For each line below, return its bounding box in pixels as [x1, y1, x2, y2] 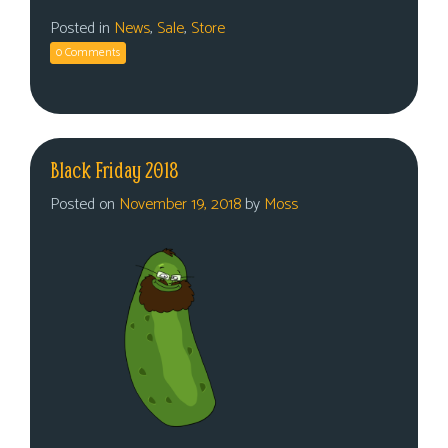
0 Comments [56, 43, 120, 62]
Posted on [50, 191, 119, 218]
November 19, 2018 [119, 191, 241, 218]
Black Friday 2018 [50, 156, 179, 184]
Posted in [50, 15, 114, 42]
